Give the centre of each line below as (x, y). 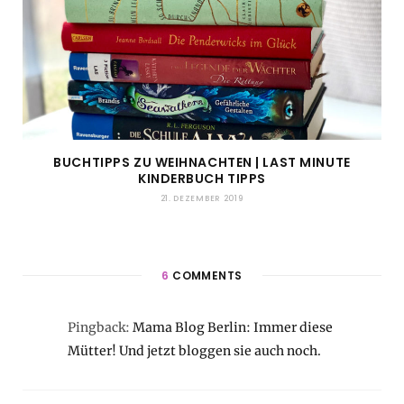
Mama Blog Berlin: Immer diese (233, 328)
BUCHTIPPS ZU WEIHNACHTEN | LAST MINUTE (202, 163)
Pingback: (100, 328)
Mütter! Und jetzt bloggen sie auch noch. (194, 351)
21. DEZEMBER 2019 (202, 199)
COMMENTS (206, 276)
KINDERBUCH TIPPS (202, 179)
